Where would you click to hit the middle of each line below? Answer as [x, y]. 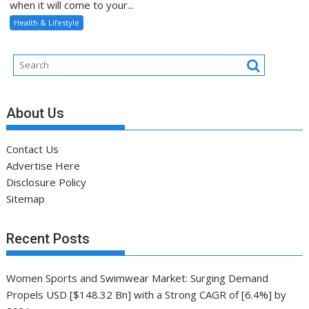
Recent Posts [48, 239]
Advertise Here [43, 165]
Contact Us [33, 149]
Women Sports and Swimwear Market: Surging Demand [138, 278]
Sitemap [26, 198]
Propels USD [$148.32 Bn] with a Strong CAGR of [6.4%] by [147, 295]
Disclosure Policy [47, 182]
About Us [36, 113]
